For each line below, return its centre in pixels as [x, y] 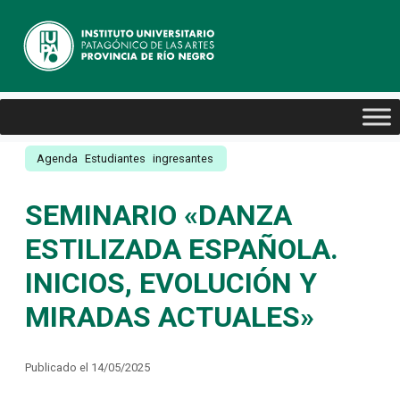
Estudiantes [115, 158]
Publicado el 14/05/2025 [87, 367]
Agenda [57, 158]
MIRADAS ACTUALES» [170, 317]
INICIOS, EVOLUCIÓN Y [171, 283]
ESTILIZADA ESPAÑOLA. [182, 249]
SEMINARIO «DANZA [158, 215]
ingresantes [183, 158]
